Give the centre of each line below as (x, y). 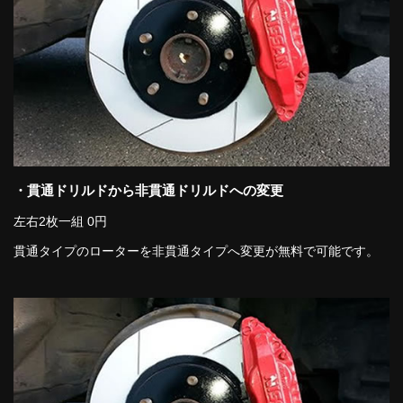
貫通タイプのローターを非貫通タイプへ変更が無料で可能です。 (196, 251)
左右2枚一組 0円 (60, 221)
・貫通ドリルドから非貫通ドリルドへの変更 (148, 190)
